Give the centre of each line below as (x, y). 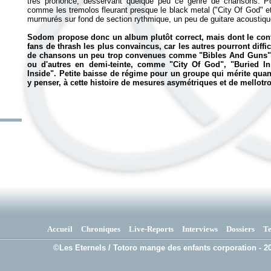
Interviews (200, 229)
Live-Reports (151, 229)
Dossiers (240, 229)
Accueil (60, 229)
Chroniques (100, 229)
